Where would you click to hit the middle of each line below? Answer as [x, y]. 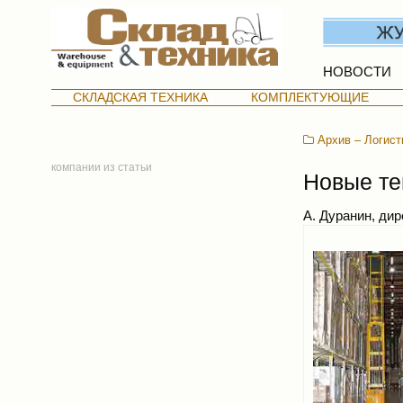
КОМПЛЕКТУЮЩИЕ [310, 97]
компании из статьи [102, 166]
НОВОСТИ [357, 72]
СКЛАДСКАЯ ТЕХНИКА [141, 97]
